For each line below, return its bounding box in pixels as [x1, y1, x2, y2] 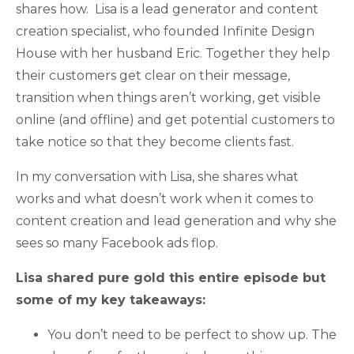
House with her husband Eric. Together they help [16, 46, 330, 62]
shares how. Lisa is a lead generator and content [16, 2, 318, 17]
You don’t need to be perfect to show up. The [47, 327, 337, 343]
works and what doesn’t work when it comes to [16, 191, 314, 207]
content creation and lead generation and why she [16, 213, 337, 229]
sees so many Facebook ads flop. [16, 235, 218, 251]
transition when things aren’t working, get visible [16, 90, 321, 106]
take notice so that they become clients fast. [16, 134, 294, 150]
